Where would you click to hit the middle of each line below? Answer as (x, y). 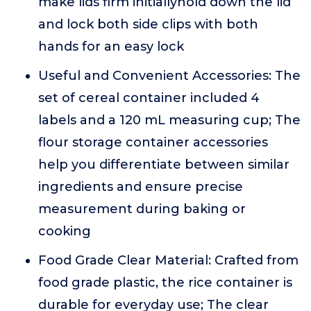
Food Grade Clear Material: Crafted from (168, 260)
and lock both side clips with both (148, 24)
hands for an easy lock (111, 47)
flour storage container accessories (153, 142)
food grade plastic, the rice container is (165, 283)
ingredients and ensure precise (141, 187)
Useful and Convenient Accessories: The (169, 76)
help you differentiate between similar (164, 165)
